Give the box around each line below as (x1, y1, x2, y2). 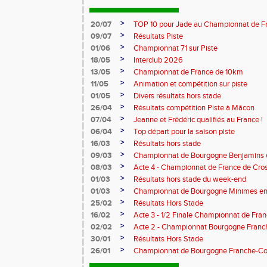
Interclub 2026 (133, 55, 183, 65)
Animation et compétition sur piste (133, 79, 247, 89)
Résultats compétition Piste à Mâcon (133, 103, 254, 113)
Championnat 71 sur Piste (133, 44, 218, 53)
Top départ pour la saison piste (133, 127, 235, 136)
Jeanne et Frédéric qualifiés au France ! (133, 115, 263, 125)
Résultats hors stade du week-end (133, 175, 246, 184)
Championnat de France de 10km (133, 67, 243, 77)
